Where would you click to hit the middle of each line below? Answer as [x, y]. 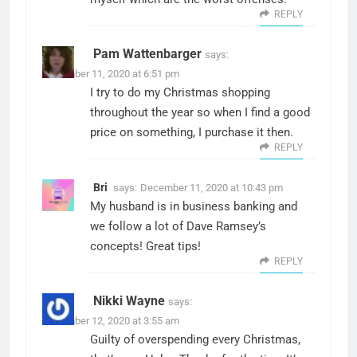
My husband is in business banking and [194, 206]
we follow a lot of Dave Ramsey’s [178, 226]
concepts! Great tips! [145, 246]
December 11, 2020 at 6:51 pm [111, 73]
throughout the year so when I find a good [200, 112]
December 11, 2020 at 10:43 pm [212, 187]
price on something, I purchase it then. [192, 132]
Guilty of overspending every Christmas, [195, 339]
